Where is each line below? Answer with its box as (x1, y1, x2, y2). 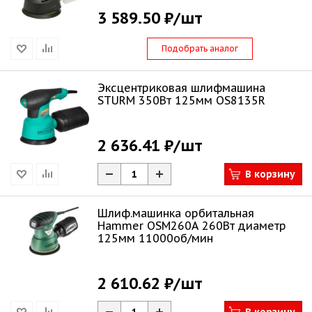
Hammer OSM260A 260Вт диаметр (97, 219, 286, 233)
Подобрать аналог (162, 43, 238, 54)
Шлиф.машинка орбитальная (97, 206, 254, 220)
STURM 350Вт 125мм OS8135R (97, 93, 265, 107)
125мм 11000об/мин (97, 231, 213, 245)
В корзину (245, 168, 295, 180)
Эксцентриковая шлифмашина (97, 81, 265, 95)
